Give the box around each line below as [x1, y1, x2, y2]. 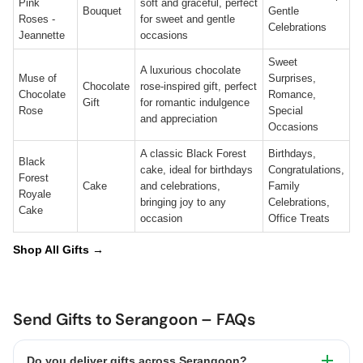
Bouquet [83, 5, 122, 17]
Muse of [19, 72, 57, 84]
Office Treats [268, 212, 330, 224]
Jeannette [19, 29, 65, 41]
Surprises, [268, 72, 316, 84]
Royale [19, 188, 51, 200]
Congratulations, [268, 164, 344, 176]
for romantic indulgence [140, 96, 250, 109]
